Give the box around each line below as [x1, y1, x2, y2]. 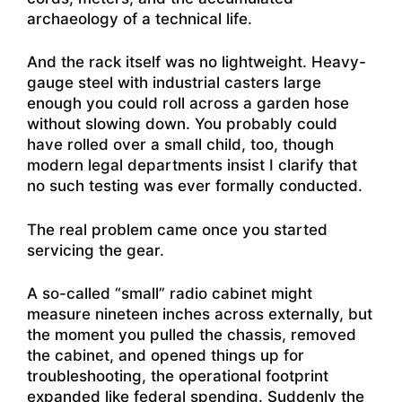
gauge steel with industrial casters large [27, 74, 321, 92]
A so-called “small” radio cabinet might [27, 284, 312, 302]
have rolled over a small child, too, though [27, 135, 334, 153]
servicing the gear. [27, 240, 164, 259]
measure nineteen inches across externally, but [27, 305, 372, 323]
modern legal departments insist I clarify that [27, 156, 357, 174]
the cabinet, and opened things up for [27, 346, 304, 364]
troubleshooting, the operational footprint [27, 367, 328, 385]
